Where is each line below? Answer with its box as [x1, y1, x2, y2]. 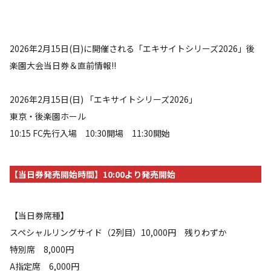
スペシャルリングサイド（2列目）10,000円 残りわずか [10, 226, 227, 238]
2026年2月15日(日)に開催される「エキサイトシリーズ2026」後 [10, 42, 255, 54]
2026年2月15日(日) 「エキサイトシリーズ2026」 [10, 93, 197, 105]
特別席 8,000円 [10, 243, 82, 255]
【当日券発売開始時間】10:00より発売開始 [10, 168, 175, 180]
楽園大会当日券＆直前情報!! [10, 59, 116, 71]
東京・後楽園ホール [10, 110, 86, 122]
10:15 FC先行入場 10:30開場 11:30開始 [10, 127, 170, 139]
